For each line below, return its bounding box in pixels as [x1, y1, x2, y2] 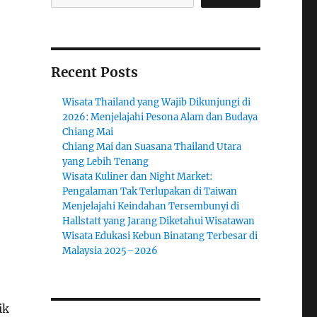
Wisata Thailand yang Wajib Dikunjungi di [62, 96, 251, 108]
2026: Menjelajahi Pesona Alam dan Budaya [62, 111, 258, 123]
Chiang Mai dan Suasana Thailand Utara [62, 141, 242, 153]
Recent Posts [50, 64, 138, 81]
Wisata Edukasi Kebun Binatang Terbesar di [62, 230, 258, 242]
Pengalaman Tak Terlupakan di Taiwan [62, 185, 238, 197]
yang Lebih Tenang [62, 156, 149, 168]
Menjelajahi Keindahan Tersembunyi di [62, 200, 240, 212]
